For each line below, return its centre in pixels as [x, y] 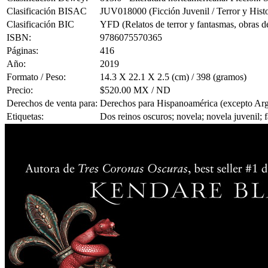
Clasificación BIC [40, 25]
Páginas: [22, 51]
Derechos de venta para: [52, 103]
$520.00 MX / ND [135, 90]
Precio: [20, 90]
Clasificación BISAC [47, 11]
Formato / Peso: [36, 77]
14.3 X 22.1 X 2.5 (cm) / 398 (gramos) [173, 77]
